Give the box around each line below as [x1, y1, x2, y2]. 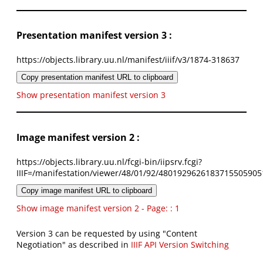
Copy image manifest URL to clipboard [21, 186, 152, 195]
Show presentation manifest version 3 [16, 89, 166, 101]
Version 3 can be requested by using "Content [16, 228, 197, 240]
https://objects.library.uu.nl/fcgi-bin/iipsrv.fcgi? [16, 156, 202, 168]
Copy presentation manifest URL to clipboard [21, 73, 173, 82]
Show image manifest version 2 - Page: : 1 [16, 203, 180, 214]
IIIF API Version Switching [131, 239, 229, 251]
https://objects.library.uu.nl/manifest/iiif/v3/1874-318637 [16, 54, 240, 66]
